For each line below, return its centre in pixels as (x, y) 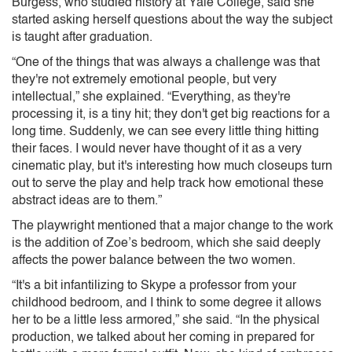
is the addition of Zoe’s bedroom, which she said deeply (166, 243)
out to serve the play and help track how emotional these (168, 183)
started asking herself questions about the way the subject (172, 20)
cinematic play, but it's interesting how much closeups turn (172, 166)
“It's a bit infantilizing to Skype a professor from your (154, 286)
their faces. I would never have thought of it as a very (157, 149)
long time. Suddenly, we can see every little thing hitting (165, 132)
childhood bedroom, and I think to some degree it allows (167, 303)
